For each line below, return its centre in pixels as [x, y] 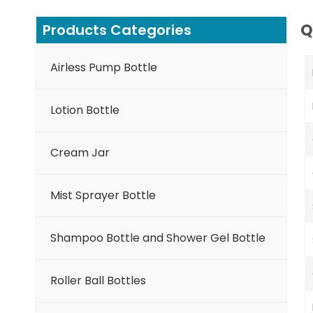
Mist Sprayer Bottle [103, 196]
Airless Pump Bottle [104, 68]
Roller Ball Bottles [98, 281]
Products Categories [117, 30]
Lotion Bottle [85, 110]
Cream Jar [80, 153]
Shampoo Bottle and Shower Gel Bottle [158, 238]
